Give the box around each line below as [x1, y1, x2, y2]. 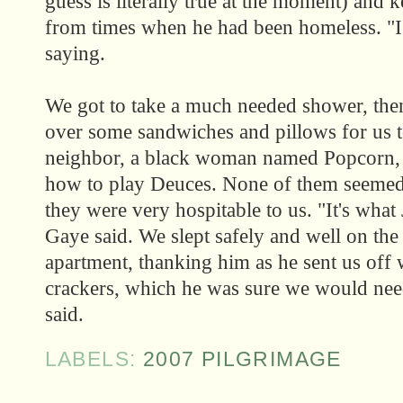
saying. [44, 42, 105, 66]
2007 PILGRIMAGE [142, 347, 342, 372]
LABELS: [44, 347, 143, 372]
